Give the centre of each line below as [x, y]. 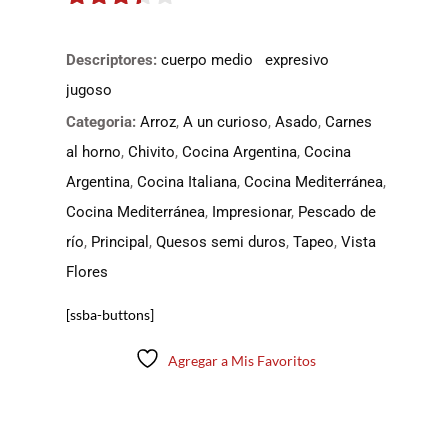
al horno [93, 152]
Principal [119, 242]
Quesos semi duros [220, 242]
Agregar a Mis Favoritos [242, 360]
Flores [86, 272]
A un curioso [225, 122]
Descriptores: [113, 60]
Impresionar [251, 212]
